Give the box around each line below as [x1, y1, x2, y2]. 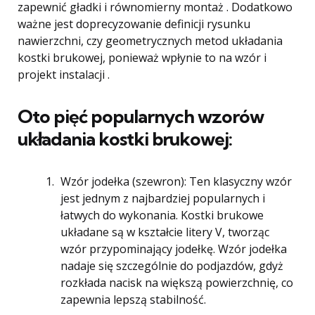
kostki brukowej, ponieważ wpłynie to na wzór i [18, 50, 266, 65]
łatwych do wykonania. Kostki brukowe [60, 207, 264, 223]
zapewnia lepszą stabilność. [60, 292, 206, 307]
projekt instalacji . [18, 67, 110, 82]
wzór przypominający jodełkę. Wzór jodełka [60, 241, 287, 257]
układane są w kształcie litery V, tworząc [60, 224, 269, 240]
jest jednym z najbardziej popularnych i [60, 191, 265, 206]
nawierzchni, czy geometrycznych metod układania [18, 33, 283, 49]
